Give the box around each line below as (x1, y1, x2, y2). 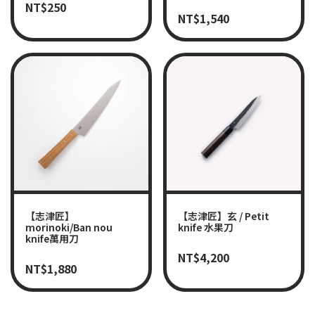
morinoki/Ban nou (25, 220, 112, 234)
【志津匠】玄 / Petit (178, 209, 269, 223)
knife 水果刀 (178, 220, 233, 234)
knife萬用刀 (25, 231, 79, 245)
